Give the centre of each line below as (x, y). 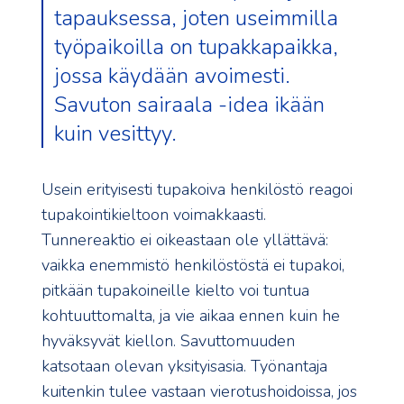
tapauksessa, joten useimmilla (196, 18)
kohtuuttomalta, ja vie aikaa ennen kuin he (191, 316)
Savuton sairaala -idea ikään (189, 105)
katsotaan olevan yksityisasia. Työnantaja (184, 367)
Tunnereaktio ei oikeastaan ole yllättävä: (185, 240)
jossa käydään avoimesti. (172, 76)
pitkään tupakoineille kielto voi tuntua (175, 291)
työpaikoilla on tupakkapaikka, (196, 47)
